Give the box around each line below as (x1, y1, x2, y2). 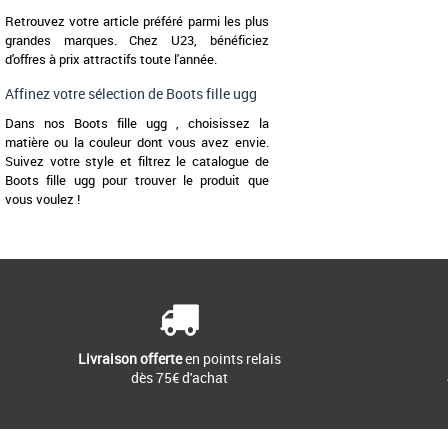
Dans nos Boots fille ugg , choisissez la (5, 114, 269, 133)
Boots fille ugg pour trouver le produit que (5, 171, 269, 190)
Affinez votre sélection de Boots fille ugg (5, 84, 257, 104)
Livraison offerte (77, 349, 182, 369)
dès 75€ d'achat (130, 368, 228, 388)
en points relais (181, 349, 281, 369)
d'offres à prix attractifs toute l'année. (5, 50, 217, 69)
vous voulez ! (5, 190, 80, 209)
